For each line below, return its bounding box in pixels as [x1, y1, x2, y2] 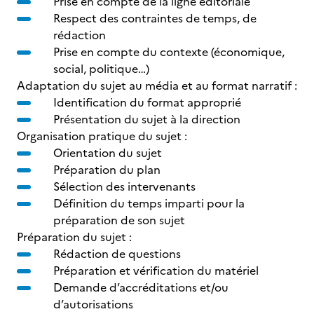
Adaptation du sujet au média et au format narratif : [17, 77, 297, 94]
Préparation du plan [53, 161, 161, 178]
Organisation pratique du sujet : [17, 128, 187, 144]
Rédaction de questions [53, 245, 181, 262]
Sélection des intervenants [53, 178, 196, 195]
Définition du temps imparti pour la [53, 195, 245, 212]
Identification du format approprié [53, 94, 241, 111]
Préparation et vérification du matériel [53, 262, 259, 279]
